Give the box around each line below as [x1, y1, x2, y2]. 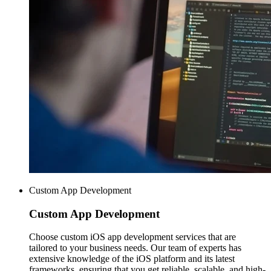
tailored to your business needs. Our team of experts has [29, 243, 241, 253]
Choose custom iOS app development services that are [29, 232, 236, 243]
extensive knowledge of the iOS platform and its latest [29, 253, 235, 264]
